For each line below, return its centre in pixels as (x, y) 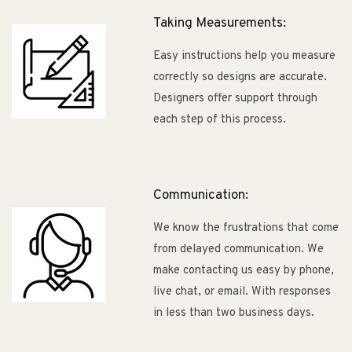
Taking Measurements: (220, 23)
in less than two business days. (234, 313)
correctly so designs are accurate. (240, 77)
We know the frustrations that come (246, 228)
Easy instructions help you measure (244, 56)
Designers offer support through (235, 98)
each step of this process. (220, 119)
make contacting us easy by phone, (244, 270)
